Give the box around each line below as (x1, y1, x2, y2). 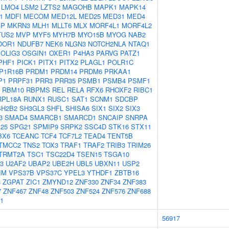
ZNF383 (123, 177, 146, 187)
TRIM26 (127, 140, 151, 150)
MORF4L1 (89, 20, 120, 30)
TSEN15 (77, 149, 102, 159)
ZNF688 (127, 186, 151, 196)
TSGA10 (104, 149, 129, 159)
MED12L (51, 11, 77, 21)
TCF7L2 (59, 131, 82, 141)
